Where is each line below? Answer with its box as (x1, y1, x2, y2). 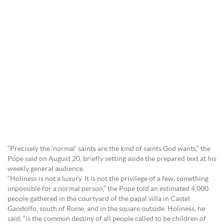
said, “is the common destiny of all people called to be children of (7, 215, 206, 222)
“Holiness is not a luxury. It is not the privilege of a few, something (7, 175, 208, 182)
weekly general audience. (7, 165, 84, 172)
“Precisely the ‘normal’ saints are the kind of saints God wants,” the (7, 145, 210, 152)
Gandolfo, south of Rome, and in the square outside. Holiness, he (7, 205, 205, 212)
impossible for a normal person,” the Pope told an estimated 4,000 (7, 185, 208, 192)
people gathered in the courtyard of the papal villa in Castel (7, 195, 190, 202)
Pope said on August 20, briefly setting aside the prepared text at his (7, 155, 216, 162)
